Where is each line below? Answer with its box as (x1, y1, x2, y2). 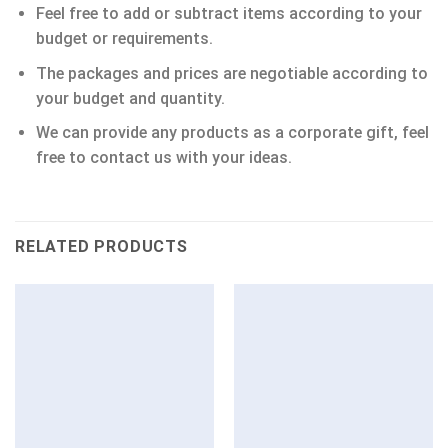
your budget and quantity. (35, 88, 225, 108)
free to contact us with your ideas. (35, 148, 292, 168)
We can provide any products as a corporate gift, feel (35, 123, 429, 143)
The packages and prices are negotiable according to (35, 63, 428, 83)
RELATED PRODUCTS (15, 237, 188, 257)
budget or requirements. (35, 29, 213, 49)
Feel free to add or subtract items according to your (35, 4, 422, 24)
